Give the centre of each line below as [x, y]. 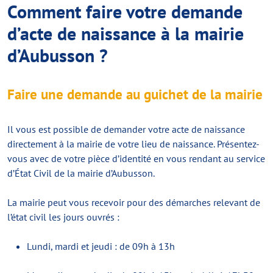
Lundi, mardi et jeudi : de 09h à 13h [101, 246]
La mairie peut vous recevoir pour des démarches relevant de [134, 202]
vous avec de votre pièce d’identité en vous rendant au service [136, 158]
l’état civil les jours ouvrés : [63, 217]
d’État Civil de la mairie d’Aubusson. [81, 173]
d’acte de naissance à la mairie [126, 33]
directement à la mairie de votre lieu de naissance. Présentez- [133, 144]
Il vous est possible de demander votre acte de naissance [126, 129]
